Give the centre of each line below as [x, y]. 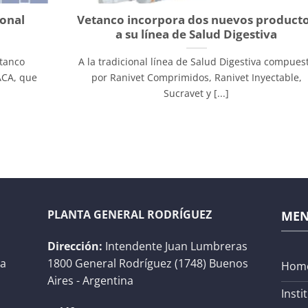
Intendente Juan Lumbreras [175, 246]
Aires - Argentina [90, 280]
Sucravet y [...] [197, 93]
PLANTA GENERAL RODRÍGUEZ [130, 214]
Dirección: [75, 246]
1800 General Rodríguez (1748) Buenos [148, 263]
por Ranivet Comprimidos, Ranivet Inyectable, [196, 78]
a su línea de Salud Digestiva [197, 34]
